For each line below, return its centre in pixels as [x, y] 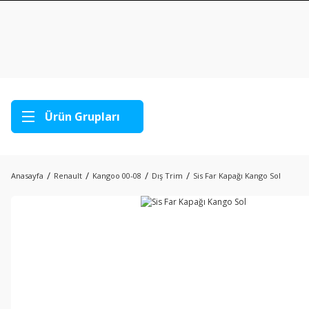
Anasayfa [27, 176]
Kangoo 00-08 [117, 176]
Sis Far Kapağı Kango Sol [237, 176]
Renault [68, 176]
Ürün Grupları [82, 117]
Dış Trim [167, 176]
